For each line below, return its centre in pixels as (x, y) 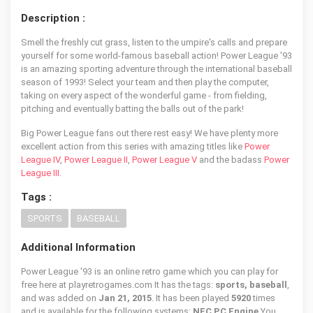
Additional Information (78, 247)
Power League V (165, 160)
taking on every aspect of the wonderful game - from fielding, (144, 95)
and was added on (60, 298)
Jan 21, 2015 (125, 298)
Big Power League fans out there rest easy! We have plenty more (150, 133)
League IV (41, 160)
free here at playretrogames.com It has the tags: (118, 285)
